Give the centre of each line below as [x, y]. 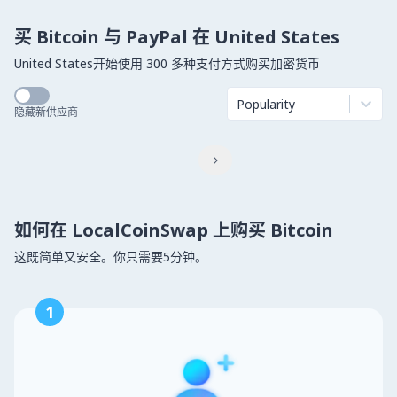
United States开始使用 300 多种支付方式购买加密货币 [167, 63]
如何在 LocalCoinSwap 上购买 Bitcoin [174, 230]
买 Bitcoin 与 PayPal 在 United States [177, 37]
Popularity [266, 104]
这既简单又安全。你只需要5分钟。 [111, 257]
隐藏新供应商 [46, 112]
